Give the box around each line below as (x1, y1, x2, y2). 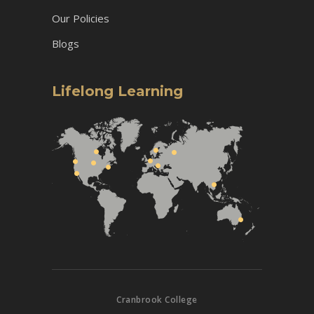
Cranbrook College (116, 293, 198, 306)
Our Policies (52, 11, 109, 25)
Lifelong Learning (52, 82, 183, 100)
